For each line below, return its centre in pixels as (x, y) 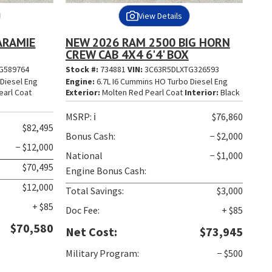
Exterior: (83, 93)
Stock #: (83, 70)
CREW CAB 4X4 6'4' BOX (127, 55)
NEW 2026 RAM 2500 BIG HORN (148, 43)
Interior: (201, 93)
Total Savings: (94, 191)
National (84, 156)
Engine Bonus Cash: (106, 171)
